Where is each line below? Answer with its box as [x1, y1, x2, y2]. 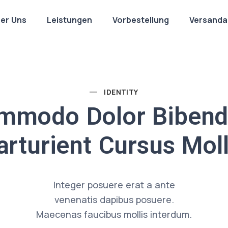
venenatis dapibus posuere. [54, 193, 174, 206]
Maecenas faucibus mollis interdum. [36, 208, 192, 220]
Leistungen [47, 14, 93, 25]
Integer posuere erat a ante [53, 179, 175, 191]
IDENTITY [104, 87, 138, 97]
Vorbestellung [112, 14, 169, 25]
